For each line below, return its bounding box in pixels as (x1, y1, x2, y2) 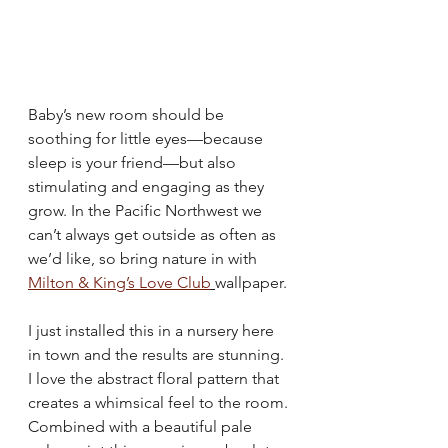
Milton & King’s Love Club (28, 273, 211, 292)
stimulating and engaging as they (28, 177, 268, 196)
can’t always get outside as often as (28, 225, 280, 244)
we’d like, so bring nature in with (28, 249, 261, 268)
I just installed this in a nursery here (28, 321, 278, 340)
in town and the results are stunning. (28, 345, 288, 364)
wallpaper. (215, 273, 291, 292)
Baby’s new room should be (28, 105, 228, 124)
